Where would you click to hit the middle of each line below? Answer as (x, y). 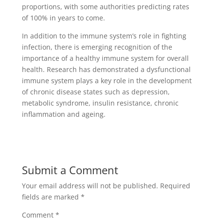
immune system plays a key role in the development (107, 81)
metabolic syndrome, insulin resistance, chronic (100, 103)
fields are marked (51, 197)
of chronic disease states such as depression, (96, 92)
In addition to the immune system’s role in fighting (104, 36)
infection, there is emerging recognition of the (97, 47)
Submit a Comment (70, 170)
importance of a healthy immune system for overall (105, 58)
